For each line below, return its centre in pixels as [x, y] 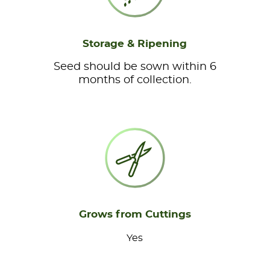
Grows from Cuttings [135, 214]
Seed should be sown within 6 [135, 67]
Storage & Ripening [135, 43]
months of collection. [135, 80]
